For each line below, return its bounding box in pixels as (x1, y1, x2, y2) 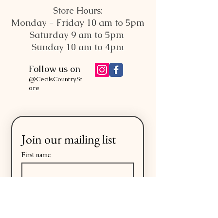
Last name (21, 182, 50, 191)
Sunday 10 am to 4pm (32, 41, 124, 54)
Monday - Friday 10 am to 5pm (11, 17, 145, 29)
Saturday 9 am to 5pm (29, 29, 127, 41)
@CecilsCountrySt (29, 75, 82, 84)
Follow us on (29, 63, 80, 75)
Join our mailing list (21, 131, 116, 148)
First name (21, 150, 51, 160)
